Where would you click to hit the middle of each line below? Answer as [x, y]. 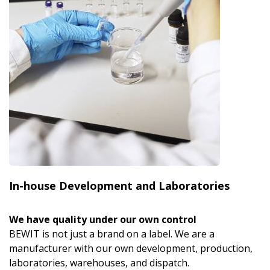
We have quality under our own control [103, 220]
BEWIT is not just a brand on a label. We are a [112, 234]
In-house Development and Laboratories [119, 186]
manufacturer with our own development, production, [131, 249]
